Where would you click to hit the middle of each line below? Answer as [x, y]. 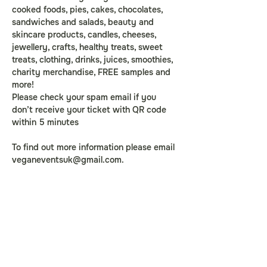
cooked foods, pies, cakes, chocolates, [89, 10]
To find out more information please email [94, 147]
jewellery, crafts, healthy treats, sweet [89, 47]
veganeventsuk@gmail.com [67, 160]
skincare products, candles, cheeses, [85, 35]
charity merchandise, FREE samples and [92, 72]
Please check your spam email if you [85, 97]
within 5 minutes [45, 122]
